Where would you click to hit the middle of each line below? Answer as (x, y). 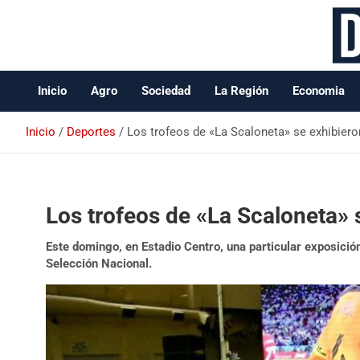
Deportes (91, 132)
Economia (319, 91)
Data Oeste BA (131, 67)
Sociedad (166, 91)
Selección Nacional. (99, 264)
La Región (241, 91)
